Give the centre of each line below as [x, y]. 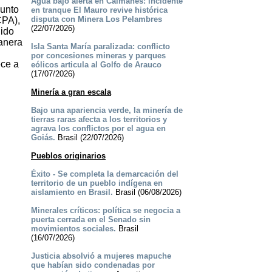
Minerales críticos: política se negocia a [105, 211]
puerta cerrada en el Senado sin [90, 220]
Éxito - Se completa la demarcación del [104, 174]
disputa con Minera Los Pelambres [96, 19]
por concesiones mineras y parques [98, 56]
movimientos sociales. [73, 229]
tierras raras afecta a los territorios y [99, 120]
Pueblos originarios [68, 156]
